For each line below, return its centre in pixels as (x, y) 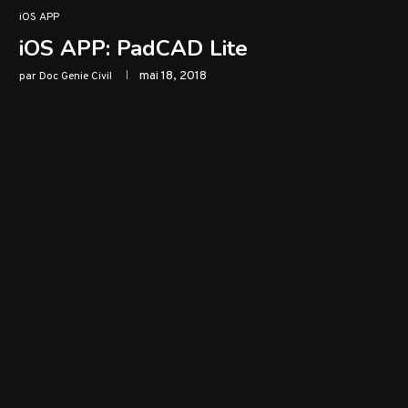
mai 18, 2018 (173, 76)
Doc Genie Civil (76, 76)
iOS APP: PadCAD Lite (133, 48)
